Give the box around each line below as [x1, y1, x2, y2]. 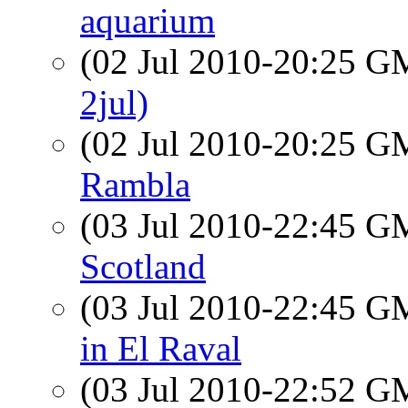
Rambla [80, 165, 190, 204]
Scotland [80, 247, 206, 286]
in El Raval [80, 329, 241, 368]
